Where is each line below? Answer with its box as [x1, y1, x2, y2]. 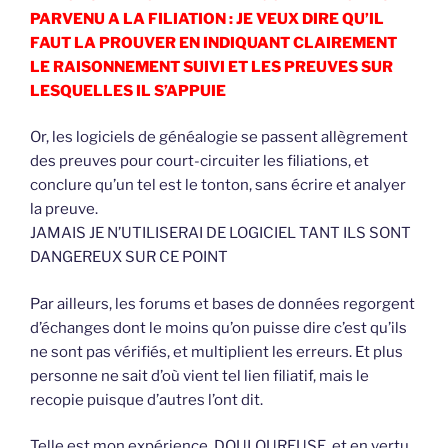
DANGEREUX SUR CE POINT [30, 248, 228, 267]
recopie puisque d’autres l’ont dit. [30, 390, 263, 409]
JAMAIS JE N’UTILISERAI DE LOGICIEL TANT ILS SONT [30, 224, 411, 243]
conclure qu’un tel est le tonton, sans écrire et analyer [30, 176, 406, 195]
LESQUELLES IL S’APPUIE [30, 81, 226, 100]
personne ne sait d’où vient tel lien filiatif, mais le [30, 366, 369, 385]
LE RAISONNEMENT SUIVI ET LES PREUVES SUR [30, 57, 393, 76]
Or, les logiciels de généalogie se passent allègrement [30, 128, 408, 147]
